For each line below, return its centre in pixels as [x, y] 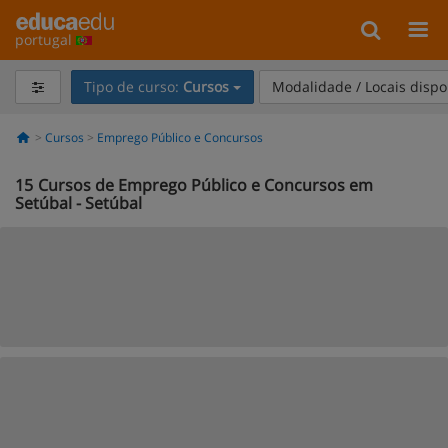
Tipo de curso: [133, 86]
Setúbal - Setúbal [78, 203]
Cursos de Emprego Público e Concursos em [205, 185]
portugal [45, 39]
